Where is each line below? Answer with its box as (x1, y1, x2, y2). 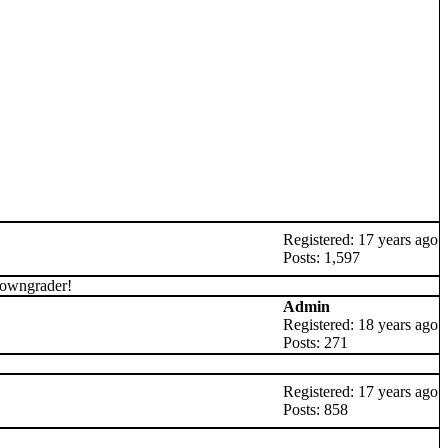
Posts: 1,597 (283, 249, 360, 266)
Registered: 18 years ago (283, 316, 438, 333)
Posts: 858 (283, 401, 348, 418)
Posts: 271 (283, 334, 348, 351)
